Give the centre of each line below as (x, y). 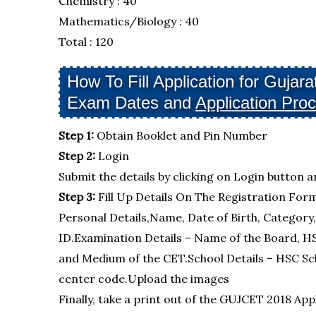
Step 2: (78, 156)
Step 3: (78, 197)
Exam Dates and (131, 103)
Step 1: (77, 135)
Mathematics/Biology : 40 (128, 21)
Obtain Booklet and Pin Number (182, 135)
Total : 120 (86, 42)
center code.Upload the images (144, 279)
